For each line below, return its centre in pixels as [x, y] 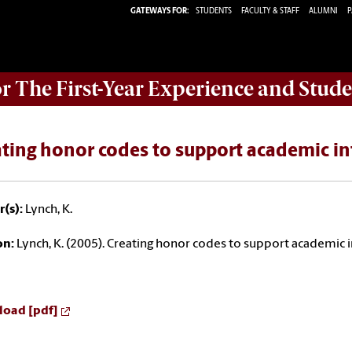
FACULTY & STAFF [270, 11]
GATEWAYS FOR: [160, 11]
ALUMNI [323, 11]
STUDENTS [214, 11]
